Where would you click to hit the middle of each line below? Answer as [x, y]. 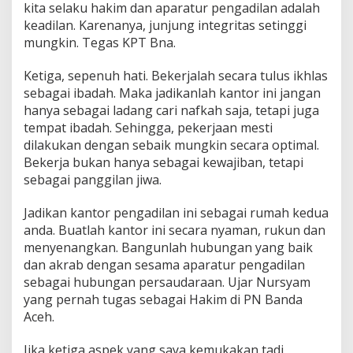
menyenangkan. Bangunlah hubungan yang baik [168, 247]
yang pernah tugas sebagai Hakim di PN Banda [163, 299]
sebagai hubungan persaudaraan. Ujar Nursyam [167, 282]
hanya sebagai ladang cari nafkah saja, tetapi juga [171, 110]
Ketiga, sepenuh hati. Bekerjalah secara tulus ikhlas [176, 75]
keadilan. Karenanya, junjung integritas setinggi [165, 25]
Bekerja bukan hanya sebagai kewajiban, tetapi [163, 162]
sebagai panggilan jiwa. [93, 179]
